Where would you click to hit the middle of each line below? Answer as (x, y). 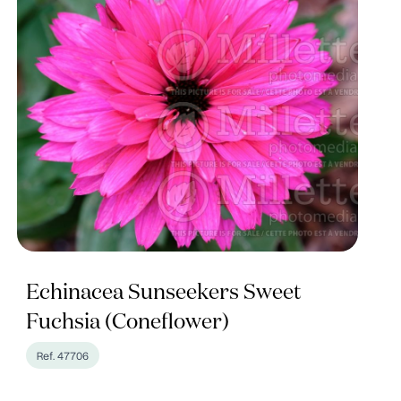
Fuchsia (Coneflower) (127, 322)
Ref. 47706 (62, 355)
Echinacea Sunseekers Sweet (163, 293)
